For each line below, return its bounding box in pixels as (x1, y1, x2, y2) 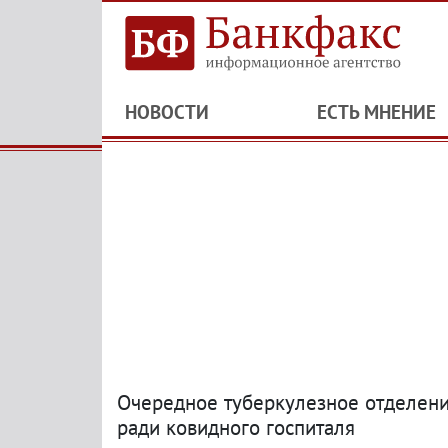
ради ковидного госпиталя (117, 414, 355, 441)
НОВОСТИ (125, 100, 209, 124)
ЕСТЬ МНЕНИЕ (316, 100, 436, 124)
